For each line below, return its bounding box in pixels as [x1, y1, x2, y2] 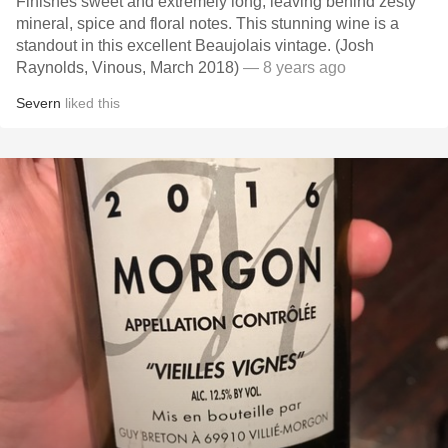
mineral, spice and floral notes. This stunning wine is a [16, 15, 399, 32]
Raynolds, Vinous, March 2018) [16, 59, 239, 76]
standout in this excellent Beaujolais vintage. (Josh [16, 37, 374, 54]
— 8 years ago [239, 59, 346, 76]
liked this [61, 95, 120, 111]
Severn [16, 95, 61, 111]
